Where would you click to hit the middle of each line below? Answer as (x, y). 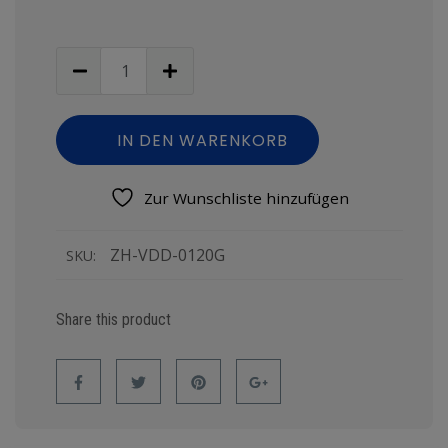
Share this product (113, 320)
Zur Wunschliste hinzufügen (246, 198)
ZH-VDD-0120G (167, 255)
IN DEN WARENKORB (202, 141)
